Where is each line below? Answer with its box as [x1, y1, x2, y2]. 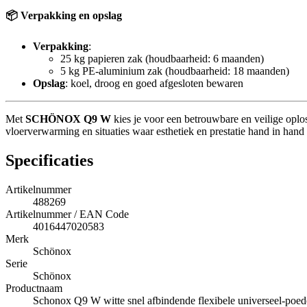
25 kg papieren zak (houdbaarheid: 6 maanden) [60, 52, 264, 64]
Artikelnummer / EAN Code [5, 208, 129, 220]
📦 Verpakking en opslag [5, 9, 122, 21]
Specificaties [5, 151, 93, 169]
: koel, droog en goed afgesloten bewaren [65, 77, 243, 89]
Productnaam [5, 282, 62, 294]
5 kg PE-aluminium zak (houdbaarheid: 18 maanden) [60, 64, 289, 77]
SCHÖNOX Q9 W [25, 112, 111, 125]
